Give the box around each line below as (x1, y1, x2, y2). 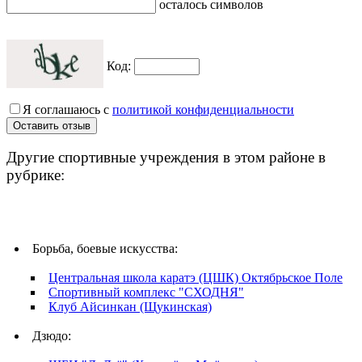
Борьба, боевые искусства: (32, 242, 178, 256)
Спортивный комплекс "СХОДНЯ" (48, 285, 244, 300)
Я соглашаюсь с (23, 102, 112, 116)
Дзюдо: (32, 329, 71, 343)
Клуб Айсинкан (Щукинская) (48, 300, 212, 314)
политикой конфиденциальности (112, 102, 294, 116)
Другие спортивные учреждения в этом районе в (6, 149, 326, 166)
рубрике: (6, 166, 65, 184)
